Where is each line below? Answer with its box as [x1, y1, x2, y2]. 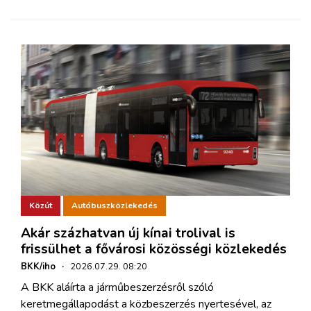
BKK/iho [21, 260, 56, 273]
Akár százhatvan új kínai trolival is [21, 224, 235, 242]
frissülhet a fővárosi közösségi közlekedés [21, 239, 287, 258]
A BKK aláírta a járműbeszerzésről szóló [21, 279, 214, 295]
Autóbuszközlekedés [72, 200, 158, 212]
